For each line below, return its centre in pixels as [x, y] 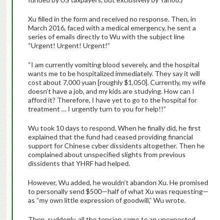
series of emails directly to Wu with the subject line [106, 37]
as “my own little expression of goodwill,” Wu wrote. [107, 200]
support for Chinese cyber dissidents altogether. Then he [116, 146]
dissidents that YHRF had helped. [79, 164]
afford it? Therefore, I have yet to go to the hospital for [112, 100]
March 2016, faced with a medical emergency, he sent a [112, 28]
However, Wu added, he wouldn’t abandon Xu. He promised [118, 183]
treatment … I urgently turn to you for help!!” [97, 109]
